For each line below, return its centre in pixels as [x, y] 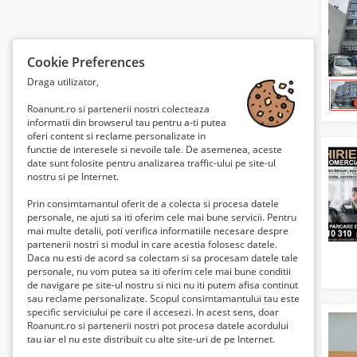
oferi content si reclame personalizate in [116, 136]
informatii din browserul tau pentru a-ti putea [127, 122]
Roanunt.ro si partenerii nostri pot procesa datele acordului [158, 326]
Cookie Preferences [86, 62]
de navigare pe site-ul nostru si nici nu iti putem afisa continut [163, 285]
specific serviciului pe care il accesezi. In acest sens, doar [153, 312]
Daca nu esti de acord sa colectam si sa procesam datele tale [163, 258]
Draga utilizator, [63, 82]
